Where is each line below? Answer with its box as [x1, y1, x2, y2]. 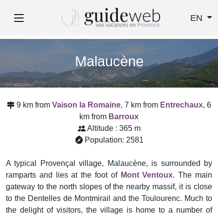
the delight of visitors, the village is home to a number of [6, 206, 212, 214]
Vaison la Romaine [52, 101, 121, 109]
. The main [173, 171, 213, 179]
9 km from [17, 101, 52, 109]
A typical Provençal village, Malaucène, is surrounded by [6, 159, 212, 167]
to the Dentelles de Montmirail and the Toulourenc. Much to [6, 194, 212, 202]
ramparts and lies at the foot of [6, 171, 121, 179]
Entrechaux [160, 101, 203, 109]
